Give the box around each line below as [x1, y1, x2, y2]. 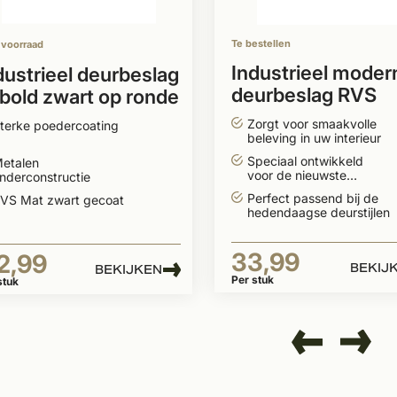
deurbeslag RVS [231, 83, 378, 106]
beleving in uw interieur [247, 130, 382, 145]
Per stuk [231, 273, 275, 286]
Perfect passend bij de [247, 191, 379, 206]
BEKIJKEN [94, 261, 162, 277]
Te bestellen [231, 37, 292, 50]
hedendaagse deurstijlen [247, 205, 391, 220]
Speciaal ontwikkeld [247, 153, 364, 168]
